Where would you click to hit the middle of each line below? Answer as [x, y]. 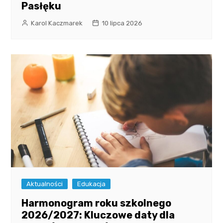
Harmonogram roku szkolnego [97, 203]
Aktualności [45, 184]
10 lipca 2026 [122, 23]
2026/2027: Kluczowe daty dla [98, 215]
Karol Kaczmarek [57, 23]
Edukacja [92, 184]
